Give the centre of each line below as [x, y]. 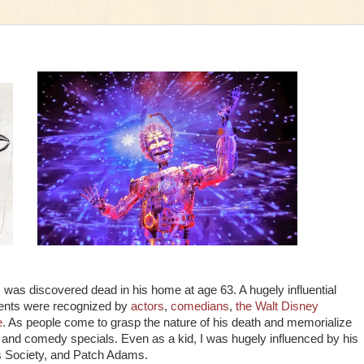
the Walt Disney [277, 306]
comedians [200, 306]
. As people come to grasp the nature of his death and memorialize [177, 322]
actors [147, 306]
